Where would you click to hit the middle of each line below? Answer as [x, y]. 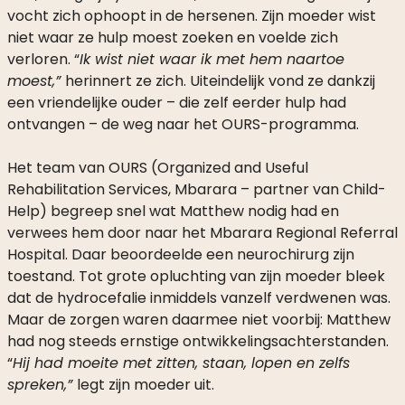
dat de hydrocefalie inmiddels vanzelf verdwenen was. [198, 297]
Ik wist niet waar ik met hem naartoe [212, 59]
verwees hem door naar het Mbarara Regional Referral [202, 232]
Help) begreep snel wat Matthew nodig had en [173, 211]
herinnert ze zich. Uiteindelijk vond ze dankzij [220, 80]
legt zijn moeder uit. [145, 384]
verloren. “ [43, 59]
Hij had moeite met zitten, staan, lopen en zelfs [181, 363]
